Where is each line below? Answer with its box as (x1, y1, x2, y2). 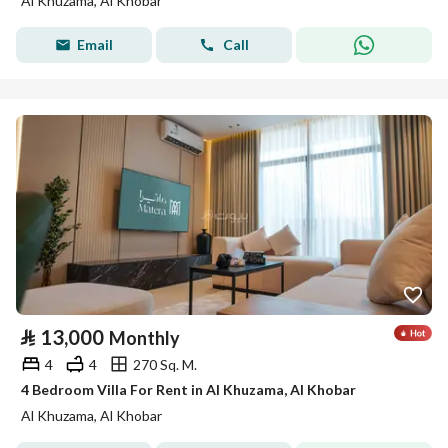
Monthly (109, 327, 180, 349)
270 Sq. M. (133, 355, 197, 373)
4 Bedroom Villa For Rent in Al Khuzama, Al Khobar (21, 381, 356, 398)
